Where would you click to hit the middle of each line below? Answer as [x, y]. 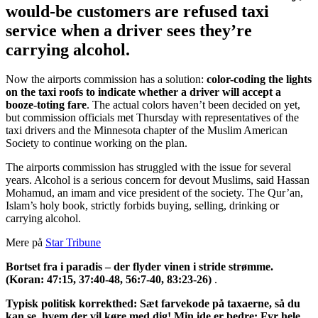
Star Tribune [73, 243]
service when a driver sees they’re [129, 30]
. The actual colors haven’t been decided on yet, [193, 105]
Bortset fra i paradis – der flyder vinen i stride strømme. [139, 267]
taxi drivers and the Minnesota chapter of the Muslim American [147, 131]
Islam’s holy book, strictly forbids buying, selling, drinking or [142, 206]
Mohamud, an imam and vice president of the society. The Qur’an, [154, 193]
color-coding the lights [259, 79]
